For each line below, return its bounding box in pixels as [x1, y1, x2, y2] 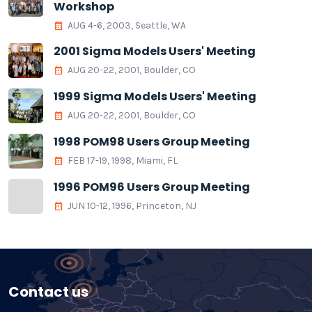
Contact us [8, 282, 88, 302]
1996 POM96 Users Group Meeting [54, 179, 250, 196]
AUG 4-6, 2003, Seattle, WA [68, 19, 186, 32]
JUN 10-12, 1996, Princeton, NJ [68, 200, 196, 212]
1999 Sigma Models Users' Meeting [54, 88, 256, 105]
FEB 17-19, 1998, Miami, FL [68, 155, 178, 167]
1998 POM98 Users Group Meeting [54, 134, 250, 150]
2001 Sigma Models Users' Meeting [54, 43, 256, 60]
